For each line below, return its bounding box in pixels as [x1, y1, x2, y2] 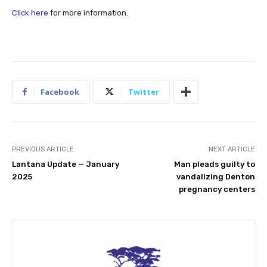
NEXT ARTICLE [208, 145, 255, 154]
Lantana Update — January [12, 160, 119, 169]
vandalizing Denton [176, 172, 255, 182]
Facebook [41, 86, 79, 98]
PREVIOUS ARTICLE [12, 145, 74, 154]
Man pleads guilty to [173, 160, 255, 169]
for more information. [48, 8, 128, 18]
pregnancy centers [178, 185, 255, 194]
